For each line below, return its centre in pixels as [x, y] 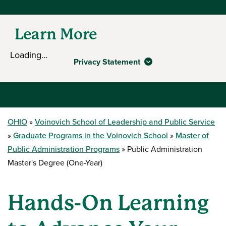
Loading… [29, 55]
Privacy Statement [108, 62]
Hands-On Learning [108, 202]
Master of [192, 135]
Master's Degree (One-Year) [55, 162]
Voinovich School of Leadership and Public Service [125, 122]
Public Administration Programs [64, 149]
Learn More [56, 34]
